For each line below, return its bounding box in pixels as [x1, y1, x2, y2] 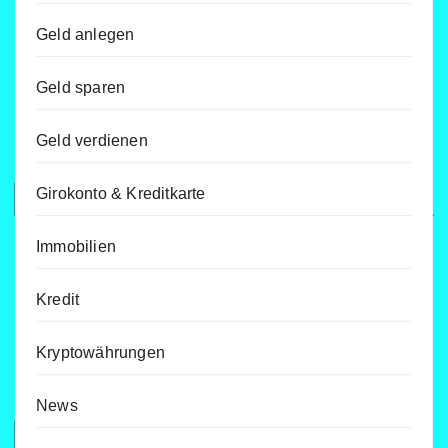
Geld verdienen [36, 131, 148, 149]
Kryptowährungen [36, 343, 165, 361]
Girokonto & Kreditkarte [36, 184, 206, 202]
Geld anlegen [36, 25, 135, 43]
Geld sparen [36, 78, 126, 96]
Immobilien [36, 237, 116, 255]
